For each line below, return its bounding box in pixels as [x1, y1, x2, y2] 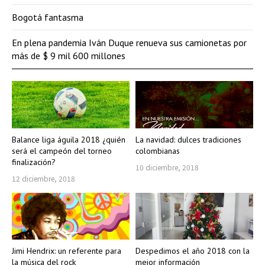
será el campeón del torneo [12, 145, 112, 156]
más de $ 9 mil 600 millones [12, 50, 125, 62]
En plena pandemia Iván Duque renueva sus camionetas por [12, 37, 247, 49]
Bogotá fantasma [12, 11, 83, 24]
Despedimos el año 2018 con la [135, 245, 250, 257]
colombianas [135, 145, 180, 156]
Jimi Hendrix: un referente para [12, 245, 121, 257]
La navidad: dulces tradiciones [135, 134, 241, 145]
